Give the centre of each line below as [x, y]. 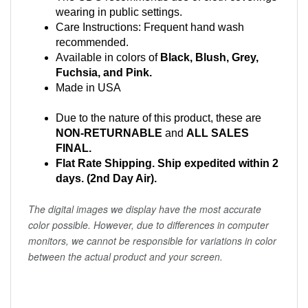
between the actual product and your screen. [125, 251]
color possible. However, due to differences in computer [148, 219]
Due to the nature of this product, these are [158, 112]
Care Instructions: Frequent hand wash [150, 22]
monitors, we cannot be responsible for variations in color [152, 235]
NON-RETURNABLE [109, 128]
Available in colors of [108, 52]
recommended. [92, 37]
